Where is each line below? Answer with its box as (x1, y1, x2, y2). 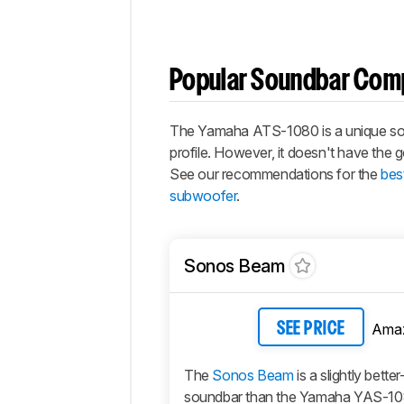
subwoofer (170, 187, 237, 206)
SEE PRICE (277, 320, 345, 337)
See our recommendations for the (170, 165, 381, 184)
